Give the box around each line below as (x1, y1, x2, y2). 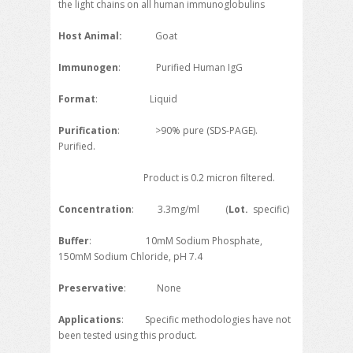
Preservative (58, 281, 124, 295)
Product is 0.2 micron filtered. (143, 171, 275, 185)
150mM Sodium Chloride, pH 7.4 (58, 250, 203, 264)
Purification (58, 124, 117, 138)
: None (124, 281, 181, 295)
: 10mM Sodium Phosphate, (89, 234, 262, 248)
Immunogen (58, 61, 118, 75)
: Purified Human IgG (118, 61, 243, 75)
